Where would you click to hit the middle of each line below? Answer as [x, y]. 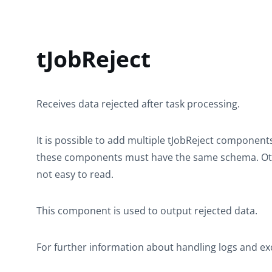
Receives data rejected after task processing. [138, 104]
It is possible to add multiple [102, 140]
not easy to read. [75, 174]
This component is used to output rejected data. [147, 211]
